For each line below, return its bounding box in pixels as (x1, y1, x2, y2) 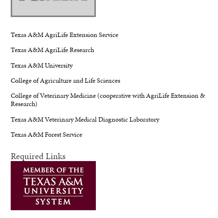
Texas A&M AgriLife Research (11, 45, 94, 55)
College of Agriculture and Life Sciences (11, 75, 121, 86)
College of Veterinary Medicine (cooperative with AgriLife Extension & (11, 91, 205, 101)
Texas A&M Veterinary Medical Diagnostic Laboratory (11, 114, 160, 124)
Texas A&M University (11, 60, 73, 70)
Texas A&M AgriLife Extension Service (11, 29, 119, 39)
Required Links (11, 149, 66, 162)
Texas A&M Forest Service (11, 129, 83, 140)
